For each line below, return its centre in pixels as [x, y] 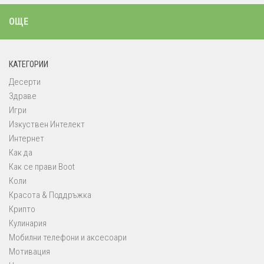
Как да [21, 153]
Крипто [22, 209]
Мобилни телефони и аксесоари [68, 238]
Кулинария [28, 224]
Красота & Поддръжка [50, 195]
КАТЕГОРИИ [29, 65]
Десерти [25, 82]
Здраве [23, 96]
